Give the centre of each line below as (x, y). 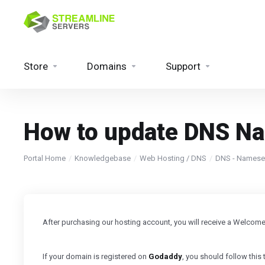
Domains (107, 66)
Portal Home (45, 158)
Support (183, 66)
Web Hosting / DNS (173, 158)
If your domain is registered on (96, 256)
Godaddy (165, 256)
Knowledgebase (103, 158)
